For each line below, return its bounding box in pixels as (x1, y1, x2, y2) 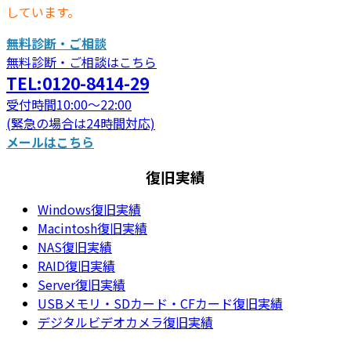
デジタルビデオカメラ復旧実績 (38, 312, 213, 331)
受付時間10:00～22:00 (6, 94, 132, 114)
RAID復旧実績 (38, 255, 115, 275)
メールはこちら (6, 132, 94, 151)
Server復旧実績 (38, 274, 125, 294)
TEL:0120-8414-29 (6, 71, 149, 95)
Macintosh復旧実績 (38, 218, 147, 237)
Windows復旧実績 (38, 199, 141, 219)
